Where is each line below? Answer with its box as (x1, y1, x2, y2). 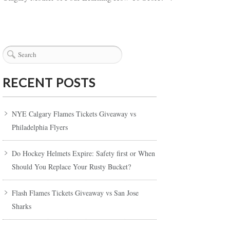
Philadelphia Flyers (12, 122, 68, 132)
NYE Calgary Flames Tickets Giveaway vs (12, 109, 136, 119)
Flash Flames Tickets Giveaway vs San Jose (12, 188, 139, 198)
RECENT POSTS (3, 75, 95, 90)
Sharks (12, 201, 31, 212)
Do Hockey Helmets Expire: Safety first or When (12, 148, 155, 159)
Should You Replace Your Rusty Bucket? (12, 162, 131, 172)
